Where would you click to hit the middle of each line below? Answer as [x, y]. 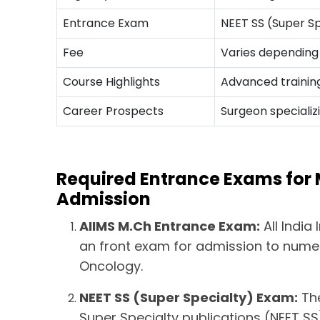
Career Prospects [114, 111]
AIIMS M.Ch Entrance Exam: [170, 226]
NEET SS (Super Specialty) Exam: [189, 297]
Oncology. [111, 266]
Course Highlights [112, 82]
